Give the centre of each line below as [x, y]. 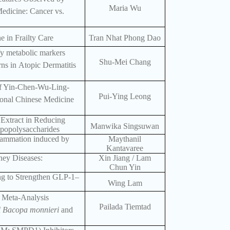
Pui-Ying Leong [125, 96]
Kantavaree [125, 148]
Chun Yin [125, 167]
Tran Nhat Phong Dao [125, 38]
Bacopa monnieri [32, 210]
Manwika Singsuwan [125, 126]
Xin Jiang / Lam [125, 158]
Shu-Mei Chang [125, 62]
